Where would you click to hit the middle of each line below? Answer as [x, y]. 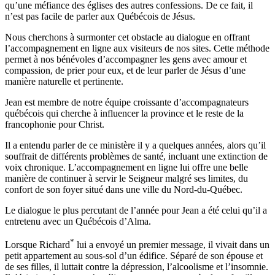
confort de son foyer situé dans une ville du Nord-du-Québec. [124, 189]
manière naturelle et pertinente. [64, 81]
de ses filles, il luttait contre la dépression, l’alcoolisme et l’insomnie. [137, 267]
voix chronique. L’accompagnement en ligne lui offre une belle [126, 167]
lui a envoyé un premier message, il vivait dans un [172, 245]
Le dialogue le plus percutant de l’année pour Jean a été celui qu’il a [136, 210]
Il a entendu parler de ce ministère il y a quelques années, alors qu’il [135, 145]
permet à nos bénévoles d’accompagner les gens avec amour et [126, 59]
